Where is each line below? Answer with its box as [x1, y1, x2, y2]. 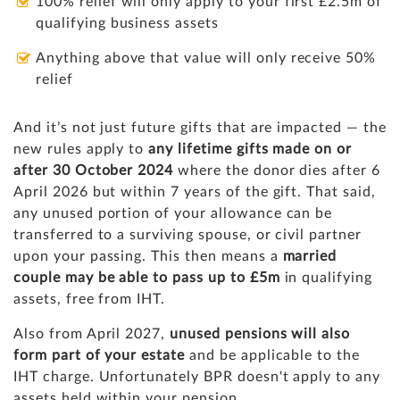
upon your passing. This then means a [13, 249, 283, 264]
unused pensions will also [170, 327, 351, 342]
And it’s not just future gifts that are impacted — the [13, 121, 387, 136]
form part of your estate [13, 348, 186, 363]
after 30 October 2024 [13, 163, 174, 179]
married [282, 249, 337, 264]
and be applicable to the [185, 348, 361, 363]
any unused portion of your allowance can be [13, 206, 333, 221]
